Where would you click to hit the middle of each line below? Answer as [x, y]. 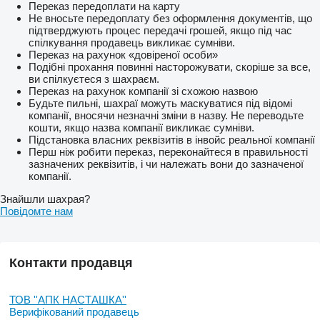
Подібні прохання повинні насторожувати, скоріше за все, [170, 66]
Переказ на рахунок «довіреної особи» [123, 54]
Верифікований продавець [74, 311]
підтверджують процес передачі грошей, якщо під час [160, 30]
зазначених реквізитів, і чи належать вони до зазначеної [166, 164]
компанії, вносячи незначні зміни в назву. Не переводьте [166, 115]
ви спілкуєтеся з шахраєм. [94, 79]
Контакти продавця [71, 262]
